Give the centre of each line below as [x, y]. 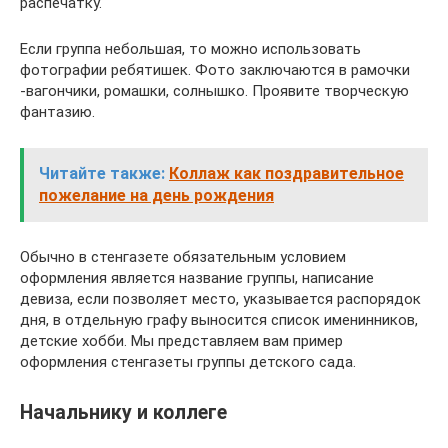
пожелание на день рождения [156, 195]
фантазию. [57, 111]
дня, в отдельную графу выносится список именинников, [219, 319]
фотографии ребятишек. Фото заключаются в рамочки [215, 69]
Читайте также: [102, 173]
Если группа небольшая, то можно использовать [190, 48]
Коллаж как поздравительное [286, 173]
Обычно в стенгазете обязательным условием [183, 256]
